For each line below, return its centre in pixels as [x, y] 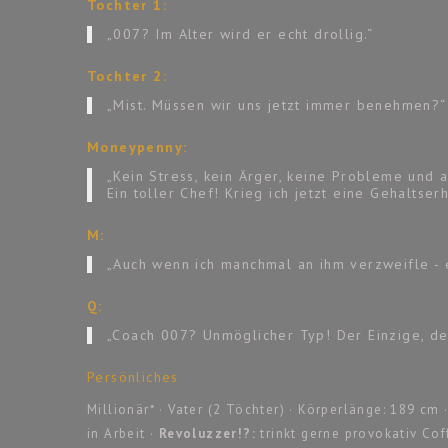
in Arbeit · [123, 433]
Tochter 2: [127, 75]
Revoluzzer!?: [207, 433]
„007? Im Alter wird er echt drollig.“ [240, 33]
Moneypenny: [137, 146]
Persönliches [133, 376]
